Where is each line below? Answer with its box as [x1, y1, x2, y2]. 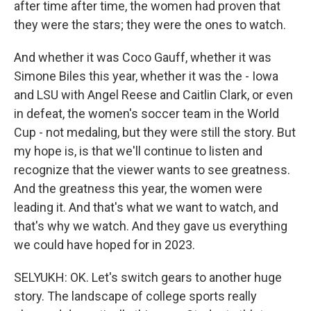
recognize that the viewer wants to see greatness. [14, 162, 290, 177]
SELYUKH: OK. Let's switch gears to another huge [14, 270, 282, 285]
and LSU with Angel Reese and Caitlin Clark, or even [14, 87, 293, 102]
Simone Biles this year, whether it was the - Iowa [14, 69, 278, 83]
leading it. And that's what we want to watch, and [14, 200, 278, 215]
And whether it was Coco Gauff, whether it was [14, 50, 271, 65]
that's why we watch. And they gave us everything [14, 219, 287, 233]
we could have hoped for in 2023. [14, 237, 195, 252]
